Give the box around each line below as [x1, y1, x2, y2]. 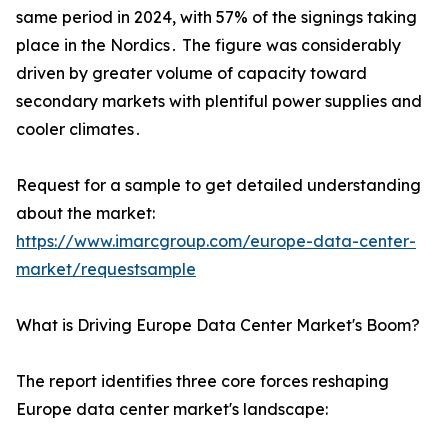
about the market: [16, 203, 155, 224]
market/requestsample [16, 259, 196, 280]
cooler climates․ [16, 119, 142, 140]
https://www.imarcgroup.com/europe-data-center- [16, 231, 416, 252]
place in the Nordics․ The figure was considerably [16, 35, 401, 56]
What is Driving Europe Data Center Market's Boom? [16, 315, 420, 336]
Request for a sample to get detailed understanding [16, 175, 421, 196]
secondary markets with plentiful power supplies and [16, 91, 422, 112]
